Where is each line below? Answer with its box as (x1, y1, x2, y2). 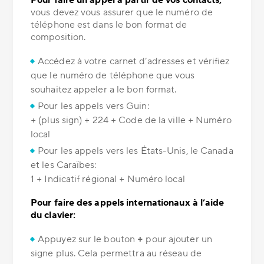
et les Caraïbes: (31, 159, 97, 171)
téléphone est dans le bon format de (31, 19, 187, 31)
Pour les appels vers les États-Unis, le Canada (38, 145, 233, 157)
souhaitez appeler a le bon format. (31, 84, 177, 96)
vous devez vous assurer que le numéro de (31, 6, 213, 19)
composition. (31, 31, 86, 44)
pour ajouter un (143, 233, 212, 246)
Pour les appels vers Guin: (38, 100, 150, 113)
